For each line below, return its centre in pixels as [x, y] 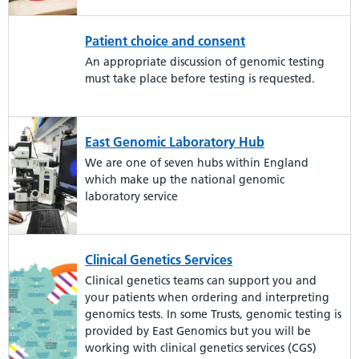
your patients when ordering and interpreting [208, 297]
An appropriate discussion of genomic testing [205, 62]
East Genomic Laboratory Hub [175, 142]
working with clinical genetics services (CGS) [201, 348]
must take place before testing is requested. [200, 79]
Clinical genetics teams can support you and [201, 280]
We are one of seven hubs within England [197, 163]
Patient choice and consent [165, 41]
